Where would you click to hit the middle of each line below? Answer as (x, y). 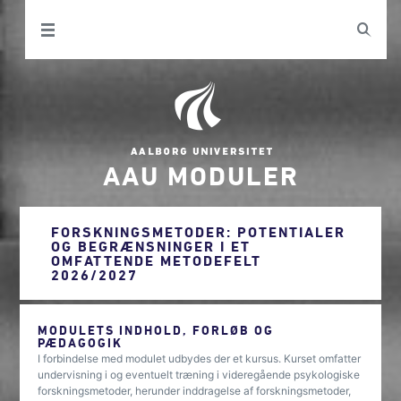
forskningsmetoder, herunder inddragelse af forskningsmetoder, (195, 391)
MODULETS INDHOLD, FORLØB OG (156, 330)
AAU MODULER (200, 175)
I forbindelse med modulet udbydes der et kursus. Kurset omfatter (200, 358)
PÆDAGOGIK (81, 342)
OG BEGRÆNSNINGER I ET (151, 246)
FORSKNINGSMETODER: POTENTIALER (199, 232)
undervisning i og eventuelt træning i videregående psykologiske (199, 375)
